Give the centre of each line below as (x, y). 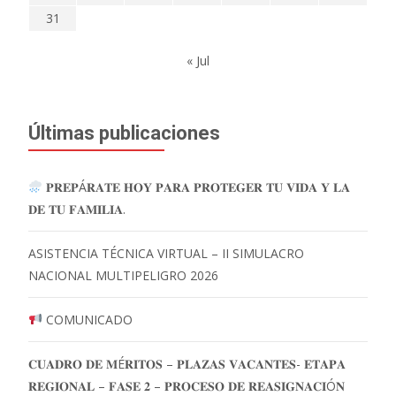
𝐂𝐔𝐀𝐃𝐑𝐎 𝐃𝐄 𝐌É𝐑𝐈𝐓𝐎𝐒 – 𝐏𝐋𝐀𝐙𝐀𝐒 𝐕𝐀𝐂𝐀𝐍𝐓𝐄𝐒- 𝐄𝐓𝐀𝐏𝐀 (187, 363)
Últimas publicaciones (124, 133)
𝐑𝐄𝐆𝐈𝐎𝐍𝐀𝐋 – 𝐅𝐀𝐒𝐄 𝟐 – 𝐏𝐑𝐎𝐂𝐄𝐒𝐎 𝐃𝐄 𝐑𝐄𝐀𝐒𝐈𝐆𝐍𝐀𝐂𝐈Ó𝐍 (187, 385)
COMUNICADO (87, 319)
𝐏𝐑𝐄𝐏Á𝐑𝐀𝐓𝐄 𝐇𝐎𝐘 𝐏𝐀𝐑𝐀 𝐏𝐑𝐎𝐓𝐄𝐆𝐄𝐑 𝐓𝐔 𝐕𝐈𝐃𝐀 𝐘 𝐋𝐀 (196, 187)
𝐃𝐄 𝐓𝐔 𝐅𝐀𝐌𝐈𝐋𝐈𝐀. (77, 209)
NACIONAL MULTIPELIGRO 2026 (123, 275)
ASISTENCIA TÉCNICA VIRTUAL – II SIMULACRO (166, 253)
